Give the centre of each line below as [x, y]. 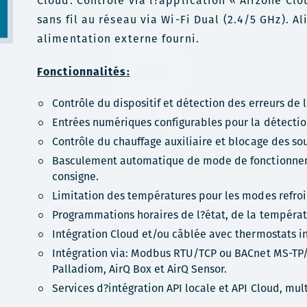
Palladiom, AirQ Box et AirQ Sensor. [140, 269]
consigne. [76, 176]
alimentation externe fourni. [120, 39]
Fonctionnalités [82, 72]
